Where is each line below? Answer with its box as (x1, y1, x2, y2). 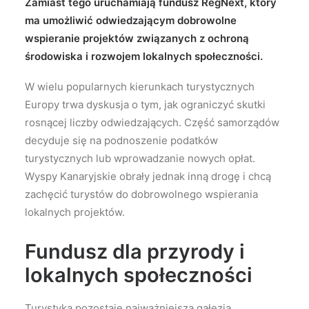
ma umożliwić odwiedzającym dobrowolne (25, 14, 237, 27)
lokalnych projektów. (25, 206, 125, 219)
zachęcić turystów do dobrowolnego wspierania (25, 188, 258, 201)
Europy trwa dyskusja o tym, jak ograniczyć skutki (25, 98, 266, 111)
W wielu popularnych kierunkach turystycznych (25, 80, 255, 93)
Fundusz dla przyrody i (25, 239, 245, 263)
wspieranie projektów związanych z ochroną (25, 32, 249, 45)
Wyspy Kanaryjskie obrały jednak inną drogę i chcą (25, 170, 271, 183)
